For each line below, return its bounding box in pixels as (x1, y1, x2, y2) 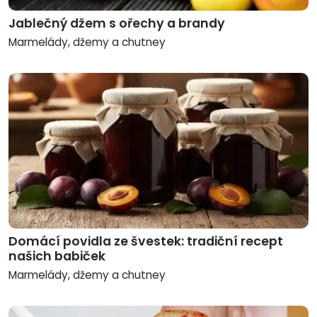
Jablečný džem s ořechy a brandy (8, 15, 225, 33)
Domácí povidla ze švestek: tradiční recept (8, 233, 283, 250)
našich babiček (8, 248, 105, 265)
